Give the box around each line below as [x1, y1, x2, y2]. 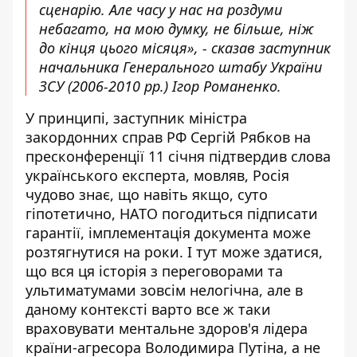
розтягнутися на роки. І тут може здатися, [25, 242, 323, 261]
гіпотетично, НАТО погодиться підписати [25, 204, 318, 223]
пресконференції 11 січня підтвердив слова [25, 147, 331, 166]
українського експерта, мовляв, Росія [25, 166, 289, 185]
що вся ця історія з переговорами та [25, 261, 283, 280]
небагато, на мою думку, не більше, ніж [39, 19, 313, 38]
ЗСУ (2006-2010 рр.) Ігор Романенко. [39, 76, 281, 96]
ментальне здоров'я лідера [119, 319, 308, 338]
